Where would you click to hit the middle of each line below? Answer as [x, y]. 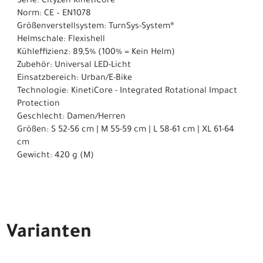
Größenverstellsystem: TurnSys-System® [96, 27]
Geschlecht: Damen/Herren [71, 118]
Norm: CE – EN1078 [54, 14]
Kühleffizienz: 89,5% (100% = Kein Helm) [96, 53]
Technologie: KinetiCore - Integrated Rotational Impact [127, 92]
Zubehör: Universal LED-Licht [74, 66]
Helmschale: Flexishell [61, 40]
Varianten [49, 233]
